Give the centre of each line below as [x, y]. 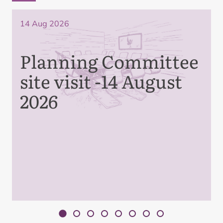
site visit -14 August [101, 81]
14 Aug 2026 [45, 23]
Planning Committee [109, 61]
